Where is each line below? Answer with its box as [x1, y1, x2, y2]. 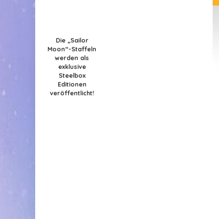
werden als [55, 54, 89, 62]
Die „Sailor [55, 36, 88, 44]
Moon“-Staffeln [47, 45, 96, 53]
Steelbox [58, 71, 86, 80]
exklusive [58, 63, 86, 71]
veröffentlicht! [50, 89, 94, 97]
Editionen [57, 80, 87, 88]
